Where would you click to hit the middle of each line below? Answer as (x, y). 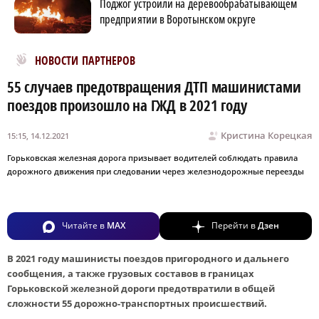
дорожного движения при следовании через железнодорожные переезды (156, 172)
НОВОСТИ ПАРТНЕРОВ (85, 61)
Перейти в (235, 226)
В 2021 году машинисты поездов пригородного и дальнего (148, 258)
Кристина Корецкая (266, 136)
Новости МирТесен (64, 57)
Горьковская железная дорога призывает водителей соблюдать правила (152, 158)
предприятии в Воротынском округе (178, 20)
